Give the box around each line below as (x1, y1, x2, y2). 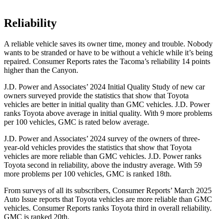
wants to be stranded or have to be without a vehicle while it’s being (4, 48, 213, 57)
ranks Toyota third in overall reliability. (90, 204, 212, 213)
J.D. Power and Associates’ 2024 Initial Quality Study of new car (4, 83, 205, 91)
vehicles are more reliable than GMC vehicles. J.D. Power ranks (4, 152, 201, 161)
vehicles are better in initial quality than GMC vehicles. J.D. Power (4, 100, 210, 109)
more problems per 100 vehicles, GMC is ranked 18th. (4, 170, 172, 178)
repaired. (4, 57, 33, 66)
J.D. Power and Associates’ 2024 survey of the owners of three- (4, 134, 200, 143)
